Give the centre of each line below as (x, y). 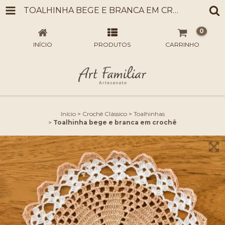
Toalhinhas (149, 114)
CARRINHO (183, 44)
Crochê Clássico (104, 114)
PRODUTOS (113, 44)
